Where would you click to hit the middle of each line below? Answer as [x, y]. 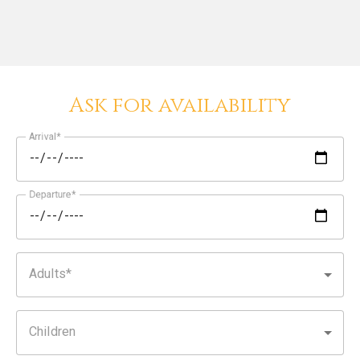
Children [53, 331]
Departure [50, 194]
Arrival [43, 136]
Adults [47, 273]
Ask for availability [180, 105]
